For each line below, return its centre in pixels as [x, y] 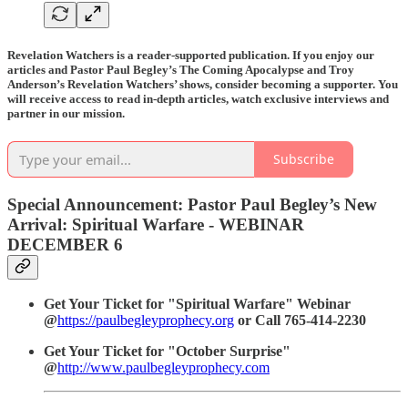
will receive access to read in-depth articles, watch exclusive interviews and [198, 98]
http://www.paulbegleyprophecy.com [163, 368]
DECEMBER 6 [65, 244]
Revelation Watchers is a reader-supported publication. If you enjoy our [191, 55]
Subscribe [304, 159]
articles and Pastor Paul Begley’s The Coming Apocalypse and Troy [181, 69]
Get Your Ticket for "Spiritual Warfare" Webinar [197, 304]
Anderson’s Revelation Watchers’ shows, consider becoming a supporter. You [203, 84]
